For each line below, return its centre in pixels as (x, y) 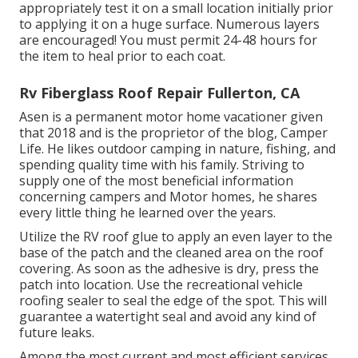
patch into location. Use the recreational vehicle (161, 285)
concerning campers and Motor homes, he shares (168, 197)
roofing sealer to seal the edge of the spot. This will (173, 301)
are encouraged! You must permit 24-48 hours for (168, 40)
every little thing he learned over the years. (147, 213)
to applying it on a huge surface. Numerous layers (169, 24)
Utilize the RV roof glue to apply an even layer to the (176, 237)
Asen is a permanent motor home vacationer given (171, 117)
